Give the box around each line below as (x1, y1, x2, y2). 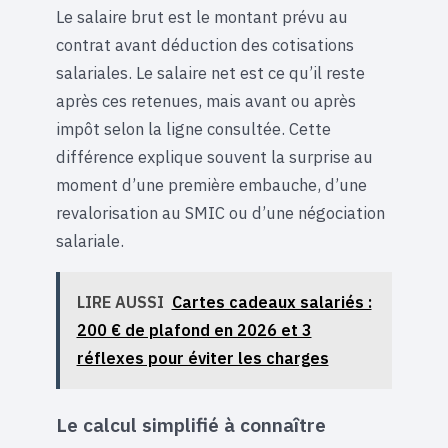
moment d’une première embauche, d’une (56, 174, 367, 197)
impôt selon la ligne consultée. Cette (56, 118, 331, 141)
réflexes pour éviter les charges (76, 348, 329, 369)
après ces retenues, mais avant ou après (56, 90, 356, 113)
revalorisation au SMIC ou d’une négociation (56, 202, 385, 225)
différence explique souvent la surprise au (56, 146, 373, 169)
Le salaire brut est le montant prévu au (56, 6, 348, 29)
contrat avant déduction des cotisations (56, 34, 354, 57)
